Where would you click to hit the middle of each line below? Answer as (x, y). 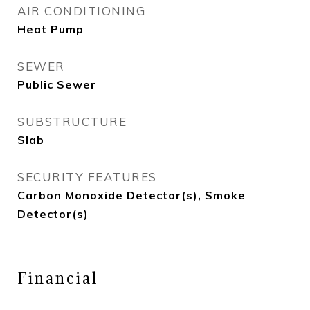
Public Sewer (57, 84)
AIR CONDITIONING (81, 11)
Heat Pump (51, 29)
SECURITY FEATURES (87, 177)
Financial (58, 278)
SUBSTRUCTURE (72, 121)
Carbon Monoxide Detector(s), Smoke (131, 195)
